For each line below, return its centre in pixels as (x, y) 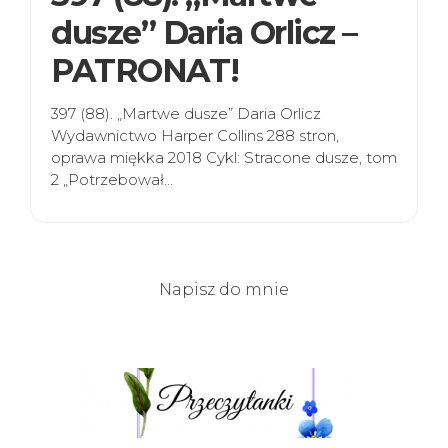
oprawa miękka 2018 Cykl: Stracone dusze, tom (224, 158)
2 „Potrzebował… (112, 180)
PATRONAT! (145, 71)
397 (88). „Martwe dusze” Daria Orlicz (186, 114)
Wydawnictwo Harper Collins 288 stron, (195, 136)
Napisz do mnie (224, 290)
